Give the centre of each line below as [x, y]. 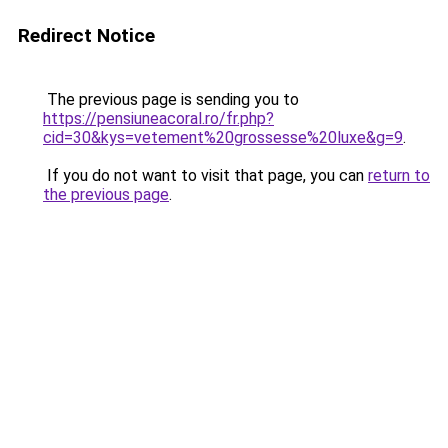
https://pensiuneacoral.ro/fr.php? [158, 118]
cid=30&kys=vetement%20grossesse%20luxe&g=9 [223, 137]
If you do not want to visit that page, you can [205, 175]
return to [399, 175]
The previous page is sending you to [171, 99]
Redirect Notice [86, 35]
